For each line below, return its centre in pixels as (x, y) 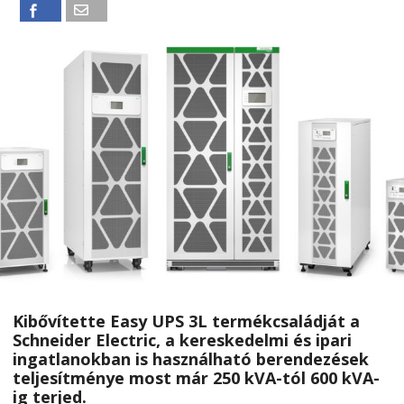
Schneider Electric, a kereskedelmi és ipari (182, 340)
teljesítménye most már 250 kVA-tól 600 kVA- (196, 377)
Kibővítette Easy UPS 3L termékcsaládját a (186, 321)
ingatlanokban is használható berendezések (191, 358)
